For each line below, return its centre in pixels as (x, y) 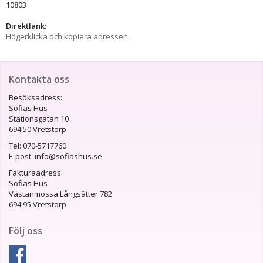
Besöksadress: (36, 98)
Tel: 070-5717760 (38, 146)
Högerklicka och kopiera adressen (67, 37)
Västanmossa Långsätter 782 (60, 194)
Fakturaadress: (36, 173)
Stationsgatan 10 (39, 119)
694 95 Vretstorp (38, 205)
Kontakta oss (39, 80)
